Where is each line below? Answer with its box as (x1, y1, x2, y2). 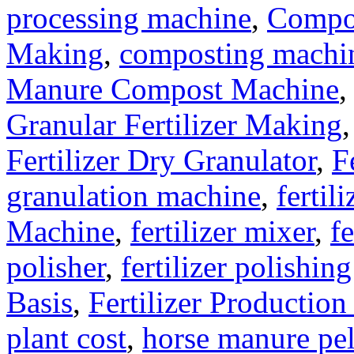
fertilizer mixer (130, 214, 314, 249)
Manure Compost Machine (6, 72, 339, 107)
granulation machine (6, 179, 261, 213)
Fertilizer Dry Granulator (6, 143, 316, 178)
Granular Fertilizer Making (6, 107, 342, 142)
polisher (6, 250, 105, 284)
